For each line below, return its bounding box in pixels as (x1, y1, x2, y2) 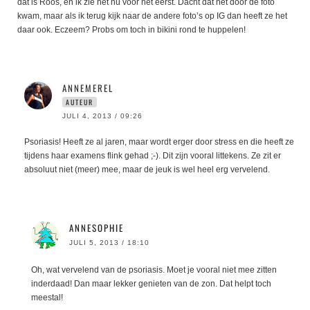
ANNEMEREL (62, 81, 113, 95)
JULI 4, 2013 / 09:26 (62, 112, 143, 120)
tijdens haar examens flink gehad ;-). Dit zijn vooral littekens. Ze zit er (24, 151, 281, 161)
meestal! (31, 293, 63, 303)
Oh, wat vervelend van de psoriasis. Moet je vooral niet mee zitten (31, 265, 277, 275)
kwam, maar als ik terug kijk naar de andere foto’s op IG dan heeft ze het (17, 11, 287, 21)
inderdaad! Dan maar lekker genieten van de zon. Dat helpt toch (31, 279, 271, 289)
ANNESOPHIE (69, 221, 124, 235)
